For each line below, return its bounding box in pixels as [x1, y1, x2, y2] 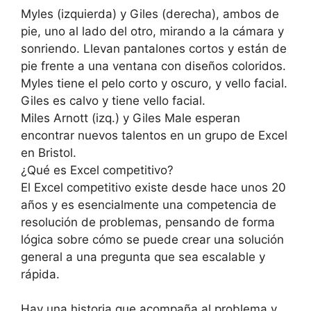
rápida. [21, 267, 60, 281]
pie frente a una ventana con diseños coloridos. [21, 58, 286, 73]
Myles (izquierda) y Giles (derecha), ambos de [21, 6, 279, 21]
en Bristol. [21, 145, 76, 160]
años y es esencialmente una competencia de [21, 197, 276, 212]
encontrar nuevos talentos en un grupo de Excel [21, 128, 287, 142]
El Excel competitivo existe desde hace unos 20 [21, 180, 286, 194]
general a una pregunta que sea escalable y [21, 249, 265, 264]
